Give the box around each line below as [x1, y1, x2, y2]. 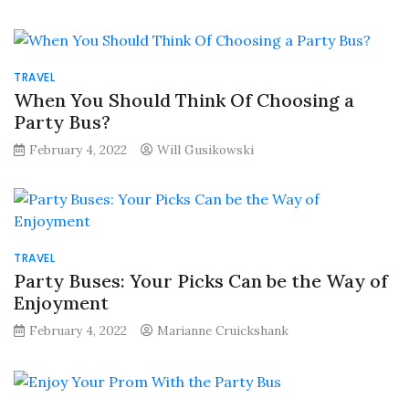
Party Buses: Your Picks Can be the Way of [14, 269, 388, 293]
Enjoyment [14, 291, 109, 315]
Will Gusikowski [157, 142, 254, 159]
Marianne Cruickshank [157, 322, 288, 340]
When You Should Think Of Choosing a [14, 89, 354, 112]
